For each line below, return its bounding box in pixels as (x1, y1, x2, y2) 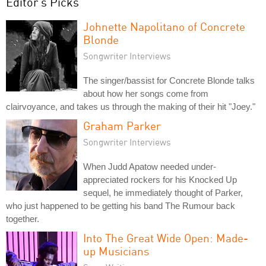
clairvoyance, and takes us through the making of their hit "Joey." (6, 101, 255, 112)
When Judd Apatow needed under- (83, 161, 216, 172)
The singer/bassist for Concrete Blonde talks (83, 75, 255, 85)
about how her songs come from (83, 88, 208, 99)
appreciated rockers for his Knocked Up (83, 174, 237, 185)
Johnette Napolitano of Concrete (83, 19, 245, 33)
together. (6, 213, 39, 224)
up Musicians (83, 243, 149, 258)
